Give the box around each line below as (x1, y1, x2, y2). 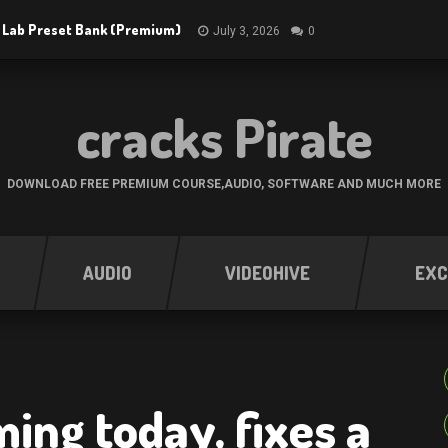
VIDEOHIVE (225, 262, 311, 284)
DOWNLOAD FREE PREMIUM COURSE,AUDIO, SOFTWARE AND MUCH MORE (7, 177, 441, 191)
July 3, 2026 (213, 24, 280, 38)
